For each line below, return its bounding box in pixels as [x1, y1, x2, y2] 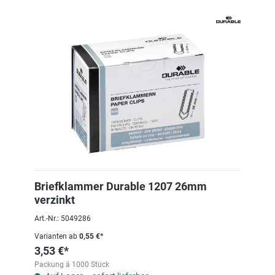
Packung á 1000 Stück [34, 260, 109, 269]
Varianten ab [34, 232, 77, 241]
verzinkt [34, 193, 75, 206]
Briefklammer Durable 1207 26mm [34, 180, 207, 193]
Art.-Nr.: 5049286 [34, 214, 91, 223]
